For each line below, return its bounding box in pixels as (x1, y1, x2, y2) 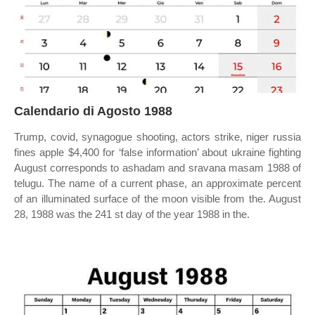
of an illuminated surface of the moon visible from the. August (14, 193, 301, 205)
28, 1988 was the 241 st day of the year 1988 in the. (14, 208, 250, 220)
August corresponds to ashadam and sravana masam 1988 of (14, 162, 301, 174)
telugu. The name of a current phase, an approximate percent (14, 177, 301, 189)
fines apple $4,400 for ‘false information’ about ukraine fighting (14, 146, 301, 158)
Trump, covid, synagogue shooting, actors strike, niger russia (14, 131, 301, 143)
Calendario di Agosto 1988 (14, 104, 172, 118)
